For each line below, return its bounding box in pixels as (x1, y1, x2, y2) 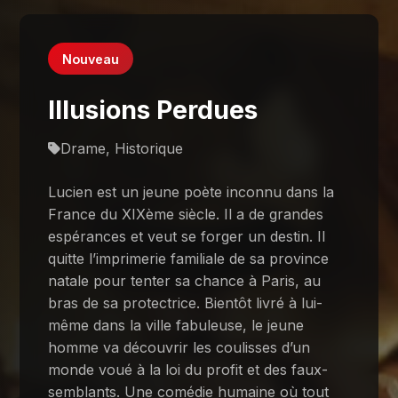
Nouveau (62, 51, 120, 67)
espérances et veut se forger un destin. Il (48, 227, 326, 245)
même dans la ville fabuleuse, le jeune (48, 315, 305, 334)
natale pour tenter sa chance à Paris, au (48, 271, 322, 290)
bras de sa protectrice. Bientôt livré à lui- (48, 293, 323, 312)
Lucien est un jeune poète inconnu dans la (48, 182, 335, 201)
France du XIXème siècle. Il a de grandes (48, 204, 324, 223)
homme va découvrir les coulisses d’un (48, 338, 311, 356)
